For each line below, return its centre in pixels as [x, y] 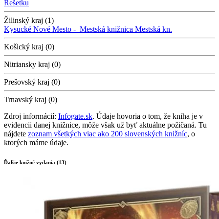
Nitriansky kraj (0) [32, 65]
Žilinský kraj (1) [29, 21]
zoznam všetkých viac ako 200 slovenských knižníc [108, 134]
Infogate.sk [75, 116]
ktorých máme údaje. [36, 143]
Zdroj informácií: [31, 116]
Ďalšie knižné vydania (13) [35, 163]
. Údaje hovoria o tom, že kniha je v [148, 116]
